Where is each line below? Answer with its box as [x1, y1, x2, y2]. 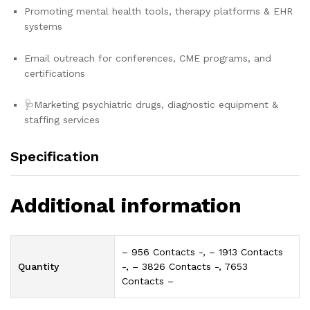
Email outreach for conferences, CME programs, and [24, 52, 271, 64]
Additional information [10, 193, 241, 218]
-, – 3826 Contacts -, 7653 [122, 261, 248, 273]
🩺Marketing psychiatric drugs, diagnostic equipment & [24, 99, 278, 111]
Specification [10, 148, 99, 165]
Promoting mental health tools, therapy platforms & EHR [24, 5, 293, 17]
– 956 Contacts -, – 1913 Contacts [122, 246, 283, 258]
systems [24, 20, 62, 32]
